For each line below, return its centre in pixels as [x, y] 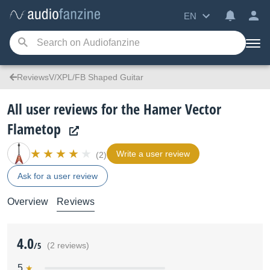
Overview [28, 202]
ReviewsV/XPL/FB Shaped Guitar [80, 77]
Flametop [34, 129]
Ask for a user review [58, 176]
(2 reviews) [68, 246]
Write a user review [153, 154]
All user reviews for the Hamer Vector [114, 109]
